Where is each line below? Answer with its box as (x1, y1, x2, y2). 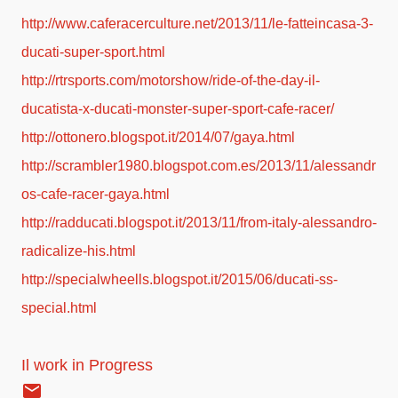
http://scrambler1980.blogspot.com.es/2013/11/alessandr (21, 158, 376, 174)
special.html (21, 300, 97, 316)
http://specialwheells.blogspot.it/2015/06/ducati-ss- (21, 272, 338, 288)
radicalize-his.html (21, 243, 139, 259)
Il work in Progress (21, 356, 153, 375)
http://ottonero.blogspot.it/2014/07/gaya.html (21, 130, 295, 146)
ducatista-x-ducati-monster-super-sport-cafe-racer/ (21, 101, 334, 117)
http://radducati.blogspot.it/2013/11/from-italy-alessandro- (21, 215, 377, 231)
